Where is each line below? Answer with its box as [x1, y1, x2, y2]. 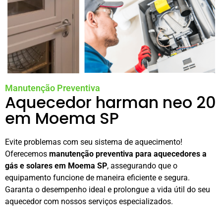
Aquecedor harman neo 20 [5, 91, 216, 114]
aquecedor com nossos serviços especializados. [5, 197, 173, 207]
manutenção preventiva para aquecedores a [49, 149, 207, 159]
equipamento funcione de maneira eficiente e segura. [5, 173, 190, 183]
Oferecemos [5, 149, 49, 159]
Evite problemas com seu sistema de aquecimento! [5, 137, 182, 147]
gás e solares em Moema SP [5, 161, 107, 171]
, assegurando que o [107, 161, 177, 171]
